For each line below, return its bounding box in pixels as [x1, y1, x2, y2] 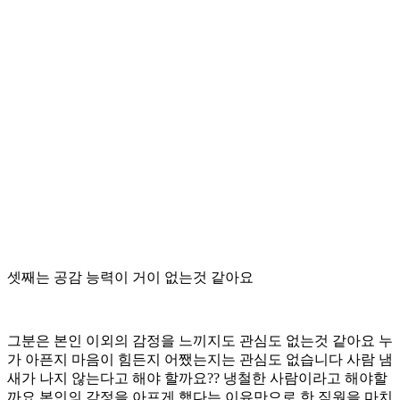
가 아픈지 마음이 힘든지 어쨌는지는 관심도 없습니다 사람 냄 [7, 351, 393, 367]
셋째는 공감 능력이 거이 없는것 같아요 [7, 269, 254, 285]
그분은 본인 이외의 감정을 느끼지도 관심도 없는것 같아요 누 [7, 332, 393, 348]
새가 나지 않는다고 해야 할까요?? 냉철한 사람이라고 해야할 [7, 370, 387, 386]
